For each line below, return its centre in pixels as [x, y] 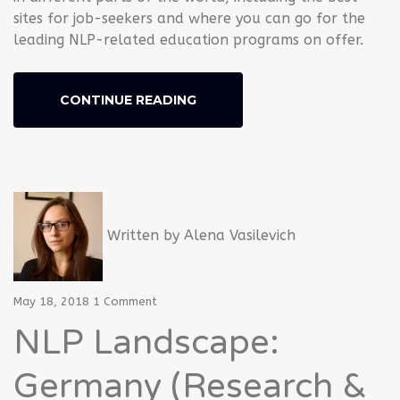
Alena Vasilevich [240, 235]
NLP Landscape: [146, 342]
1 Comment [125, 301]
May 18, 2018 [51, 301]
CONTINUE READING [128, 100]
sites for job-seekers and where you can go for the [189, 18]
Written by [143, 235]
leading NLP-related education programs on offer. [188, 39]
